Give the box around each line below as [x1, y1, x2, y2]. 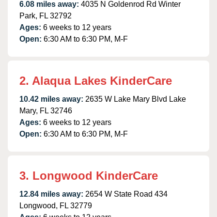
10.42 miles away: [19, 94, 83, 103]
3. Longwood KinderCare [19, 169, 158, 182]
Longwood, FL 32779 [19, 201, 92, 210]
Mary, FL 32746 [19, 106, 72, 115]
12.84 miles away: [19, 189, 83, 198]
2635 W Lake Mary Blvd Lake [85, 94, 186, 103]
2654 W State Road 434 [85, 189, 168, 198]
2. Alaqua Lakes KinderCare [19, 74, 172, 87]
